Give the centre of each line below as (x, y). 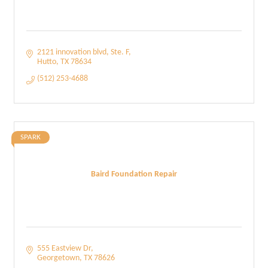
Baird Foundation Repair (134, 174)
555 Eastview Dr (64, 249)
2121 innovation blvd (71, 52)
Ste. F (119, 52)
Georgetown (58, 258)
